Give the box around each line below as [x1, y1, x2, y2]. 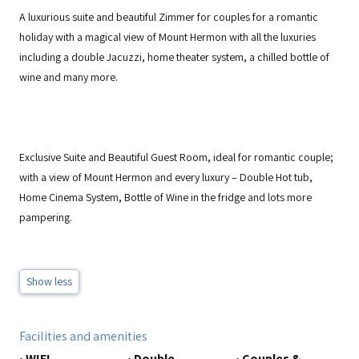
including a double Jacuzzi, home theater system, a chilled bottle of [19, 50, 329, 64]
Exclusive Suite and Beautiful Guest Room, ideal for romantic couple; [19, 150, 333, 164]
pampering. [19, 210, 72, 224]
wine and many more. [19, 70, 118, 84]
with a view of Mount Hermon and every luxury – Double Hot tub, [19, 170, 313, 184]
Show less [26, 274, 72, 288]
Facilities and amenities [19, 328, 147, 345]
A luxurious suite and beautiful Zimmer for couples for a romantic [19, 10, 318, 24]
